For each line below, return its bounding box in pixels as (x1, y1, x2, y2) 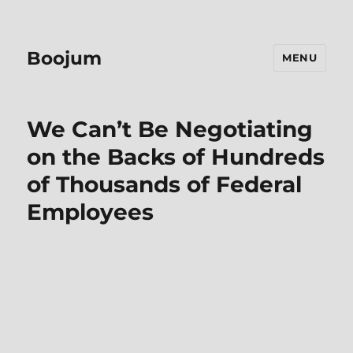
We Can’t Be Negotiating (27, 116, 314, 143)
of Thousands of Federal (27, 171, 303, 198)
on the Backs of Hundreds (27, 143, 325, 170)
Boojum (27, 46, 102, 69)
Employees (27, 199, 154, 225)
